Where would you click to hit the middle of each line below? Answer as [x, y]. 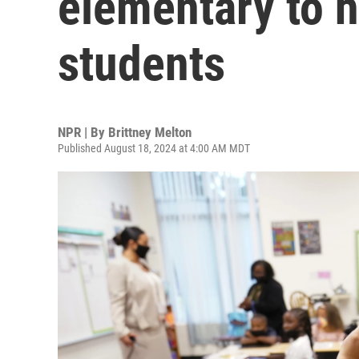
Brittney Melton [150, 132]
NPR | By [83, 132]
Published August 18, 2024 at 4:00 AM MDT [154, 148]
